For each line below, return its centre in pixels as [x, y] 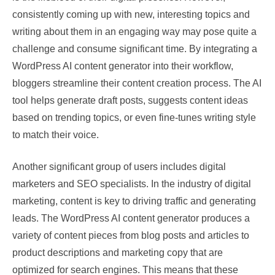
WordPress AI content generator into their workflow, [123, 66]
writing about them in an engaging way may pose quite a [134, 32]
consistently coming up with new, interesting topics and [131, 14]
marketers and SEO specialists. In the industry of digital [132, 184]
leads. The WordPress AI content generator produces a [131, 218]
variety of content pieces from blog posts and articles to [131, 235]
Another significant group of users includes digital [119, 167]
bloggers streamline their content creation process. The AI [137, 83]
